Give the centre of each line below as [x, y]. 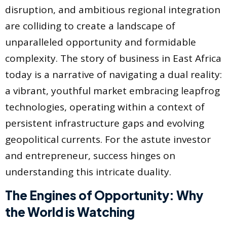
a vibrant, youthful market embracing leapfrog [112, 91]
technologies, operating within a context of [105, 107]
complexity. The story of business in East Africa [113, 59]
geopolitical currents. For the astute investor [108, 140]
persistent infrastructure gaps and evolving [105, 123]
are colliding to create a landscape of [90, 26]
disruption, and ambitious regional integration [113, 10]
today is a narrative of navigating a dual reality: [113, 75]
